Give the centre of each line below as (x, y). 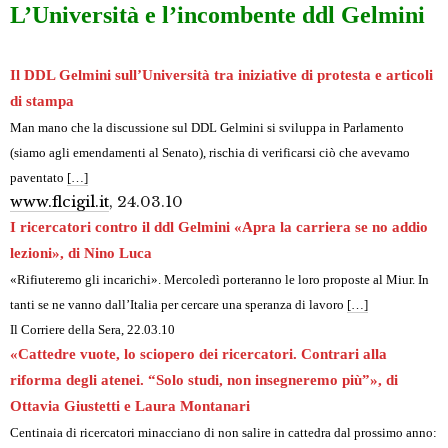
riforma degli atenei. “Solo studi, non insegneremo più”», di (204, 380)
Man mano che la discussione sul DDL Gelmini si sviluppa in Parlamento (207, 128)
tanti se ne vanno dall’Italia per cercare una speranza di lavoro (178, 305)
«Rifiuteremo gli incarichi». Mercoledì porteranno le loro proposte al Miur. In (219, 280)
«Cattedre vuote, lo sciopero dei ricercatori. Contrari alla (198, 354)
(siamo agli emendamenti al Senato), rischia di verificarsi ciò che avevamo (210, 153)
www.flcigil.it (59, 202)
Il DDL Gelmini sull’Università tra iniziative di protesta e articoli (221, 75)
